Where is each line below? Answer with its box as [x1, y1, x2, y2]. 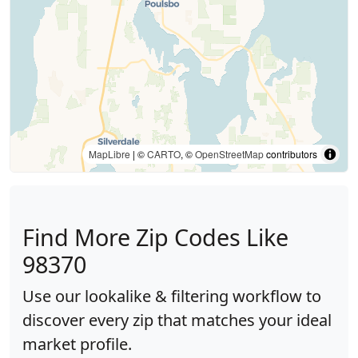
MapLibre [89, 147, 130, 161]
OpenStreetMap [195, 147, 264, 161]
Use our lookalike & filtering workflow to [22, 285, 321, 307]
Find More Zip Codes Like [22, 221, 288, 253]
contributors [264, 147, 317, 161]
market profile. [22, 333, 132, 355]
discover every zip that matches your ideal [22, 309, 332, 331]
